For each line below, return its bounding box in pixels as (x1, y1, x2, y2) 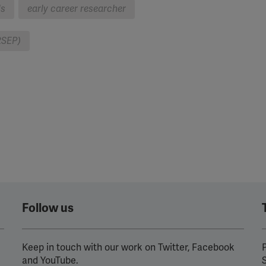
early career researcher (27, 3, 126, 15)
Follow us (22, 201, 74, 216)
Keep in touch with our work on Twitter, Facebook (22, 242, 235, 254)
